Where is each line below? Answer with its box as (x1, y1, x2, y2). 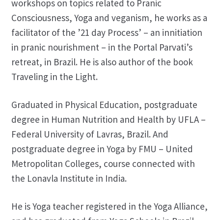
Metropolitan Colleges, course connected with (11, 157, 195, 169)
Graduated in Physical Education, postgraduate (11, 98, 197, 110)
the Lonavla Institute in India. (11, 172, 127, 184)
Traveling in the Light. (11, 70, 98, 82)
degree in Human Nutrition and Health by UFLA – (11, 113, 206, 125)
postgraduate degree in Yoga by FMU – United (11, 142, 193, 155)
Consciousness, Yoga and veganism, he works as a (11, 11, 207, 24)
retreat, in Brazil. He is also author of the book (11, 55, 193, 68)
